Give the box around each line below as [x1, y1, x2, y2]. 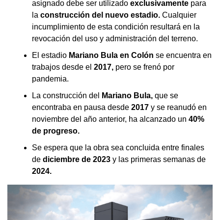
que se [153, 91, 178, 100]
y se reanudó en [149, 103, 207, 111]
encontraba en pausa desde [32, 103, 129, 111]
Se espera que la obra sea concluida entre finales [32, 143, 204, 152]
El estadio [32, 51, 69, 59]
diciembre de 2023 [43, 155, 112, 164]
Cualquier [160, 10, 196, 19]
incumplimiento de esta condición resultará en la [32, 22, 200, 31]
